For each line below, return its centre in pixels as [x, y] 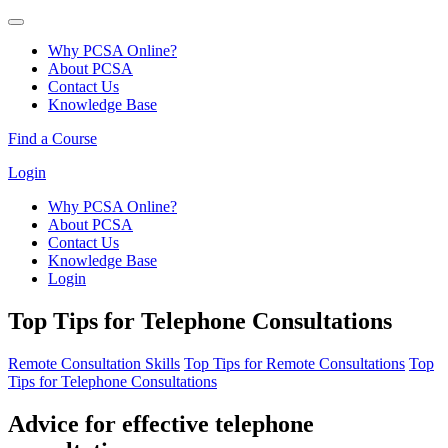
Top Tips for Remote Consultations [294, 363]
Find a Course [52, 138]
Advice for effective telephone [161, 423]
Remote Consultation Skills [94, 363]
